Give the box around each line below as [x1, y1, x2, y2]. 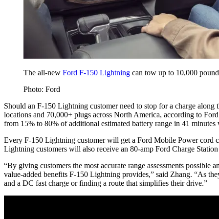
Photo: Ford [23, 85, 60, 93]
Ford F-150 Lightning [63, 68, 130, 77]
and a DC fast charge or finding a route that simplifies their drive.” [4, 178, 207, 187]
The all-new [23, 68, 63, 77]
